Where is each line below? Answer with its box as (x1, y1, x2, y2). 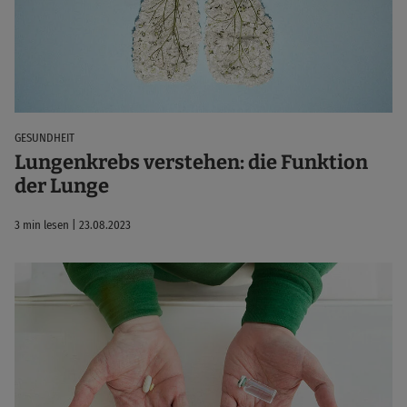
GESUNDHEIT (15, 130, 74, 144)
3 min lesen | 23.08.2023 (15, 218, 131, 233)
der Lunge (15, 174, 109, 199)
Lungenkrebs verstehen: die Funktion (15, 150, 368, 175)
